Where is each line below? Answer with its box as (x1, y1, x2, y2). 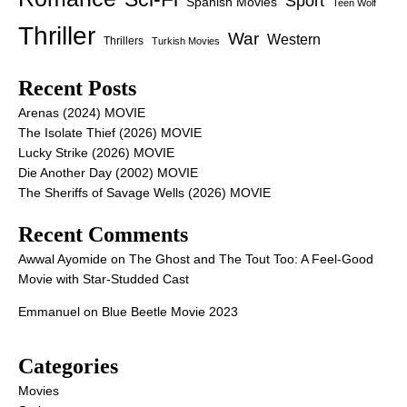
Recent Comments (18, 223, 188, 247)
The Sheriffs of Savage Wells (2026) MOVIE (18, 185, 271, 201)
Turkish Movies (152, 35, 220, 47)
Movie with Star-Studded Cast (18, 272, 189, 287)
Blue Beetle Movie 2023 (102, 304, 238, 320)
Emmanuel (18, 304, 80, 320)
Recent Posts (18, 76, 136, 101)
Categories (18, 354, 118, 379)
